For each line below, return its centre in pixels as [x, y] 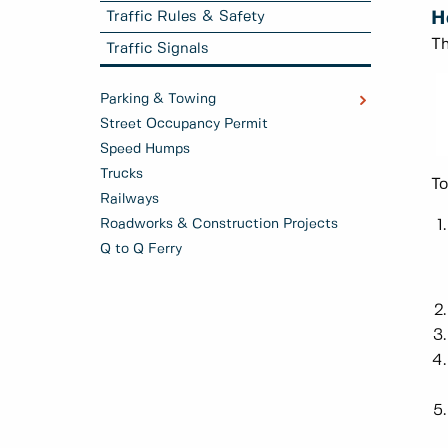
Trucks [121, 174]
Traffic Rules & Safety [186, 16]
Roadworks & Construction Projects [219, 224]
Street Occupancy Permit [184, 124]
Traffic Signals [158, 48]
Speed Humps [145, 149]
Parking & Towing [158, 99]
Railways [129, 199]
